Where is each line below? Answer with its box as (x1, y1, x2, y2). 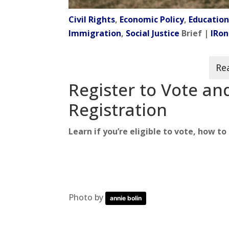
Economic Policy (120, 13, 185, 25)
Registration (68, 98, 168, 121)
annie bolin (110, 194, 142, 202)
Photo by (68, 191, 106, 203)
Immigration (68, 27, 122, 39)
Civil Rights (68, 13, 116, 25)
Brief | (179, 27, 211, 39)
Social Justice (126, 27, 180, 39)
